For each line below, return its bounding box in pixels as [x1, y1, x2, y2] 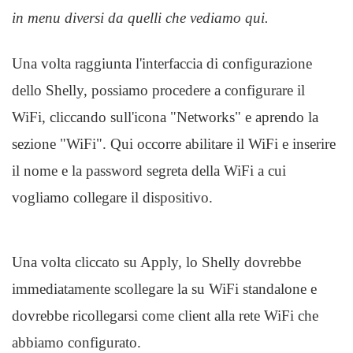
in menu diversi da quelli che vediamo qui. [12, 9, 269, 26]
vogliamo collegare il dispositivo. [12, 189, 213, 206]
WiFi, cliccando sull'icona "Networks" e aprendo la [12, 109, 318, 125]
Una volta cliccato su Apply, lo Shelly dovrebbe [12, 254, 301, 270]
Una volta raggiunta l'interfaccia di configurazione [12, 55, 312, 72]
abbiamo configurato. [12, 334, 145, 351]
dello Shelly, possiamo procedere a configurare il [12, 82, 305, 98]
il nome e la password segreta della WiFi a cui [12, 162, 286, 179]
